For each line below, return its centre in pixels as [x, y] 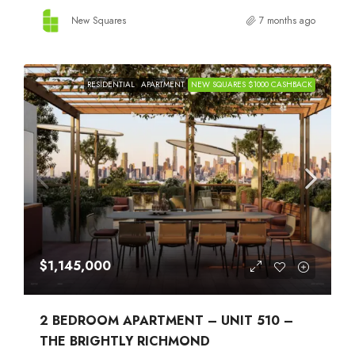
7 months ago [287, 20]
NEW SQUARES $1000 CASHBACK [252, 84]
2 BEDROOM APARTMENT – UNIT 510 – [166, 320]
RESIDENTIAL [111, 84]
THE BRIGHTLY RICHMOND [125, 341]
